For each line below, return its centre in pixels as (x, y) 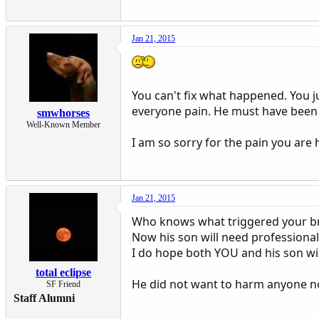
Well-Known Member (63, 124)
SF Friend (63, 284)
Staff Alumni (44, 298)
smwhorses (63, 113)
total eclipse (63, 272)
